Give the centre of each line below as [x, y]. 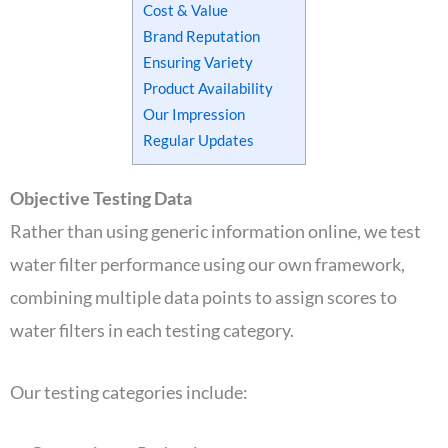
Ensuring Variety [198, 62]
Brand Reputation [201, 36]
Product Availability [208, 88]
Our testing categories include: [130, 391]
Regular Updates [200, 140]
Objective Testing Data [101, 197]
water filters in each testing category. [153, 329]
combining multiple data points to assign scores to [203, 296]
